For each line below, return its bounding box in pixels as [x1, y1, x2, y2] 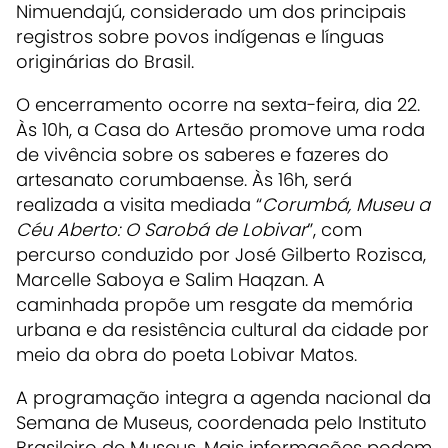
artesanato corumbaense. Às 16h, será [16, 166, 352, 192]
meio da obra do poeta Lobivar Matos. [16, 341, 357, 367]
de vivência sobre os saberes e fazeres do [16, 141, 389, 167]
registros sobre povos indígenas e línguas [16, 23, 384, 49]
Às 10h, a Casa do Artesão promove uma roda [16, 116, 425, 142]
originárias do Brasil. [16, 48, 194, 74]
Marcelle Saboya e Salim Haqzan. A [16, 266, 325, 292]
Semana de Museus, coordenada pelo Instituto [16, 409, 427, 435]
